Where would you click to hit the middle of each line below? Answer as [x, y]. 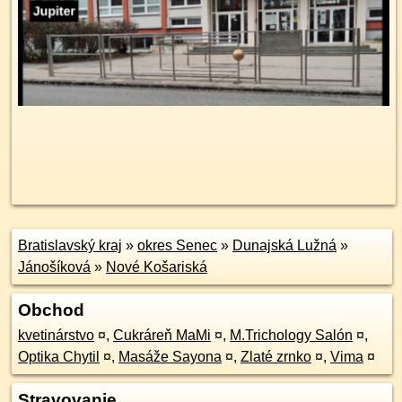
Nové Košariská [157, 267]
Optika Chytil [59, 357]
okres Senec [177, 245]
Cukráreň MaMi [162, 335]
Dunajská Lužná [284, 245]
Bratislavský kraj [70, 245]
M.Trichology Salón [291, 335]
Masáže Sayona [170, 357]
